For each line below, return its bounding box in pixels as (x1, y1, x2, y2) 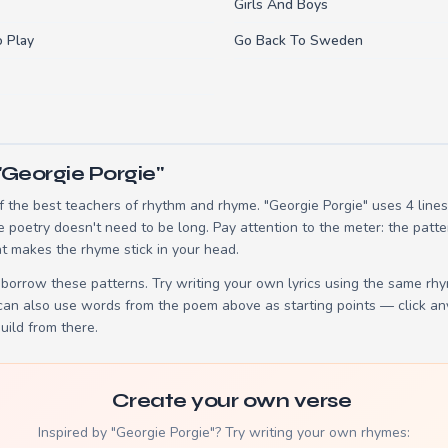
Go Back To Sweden (234, 30, 363, 50)
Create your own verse (111, 387, 352, 413)
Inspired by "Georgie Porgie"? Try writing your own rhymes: (38, 422, 410, 442)
